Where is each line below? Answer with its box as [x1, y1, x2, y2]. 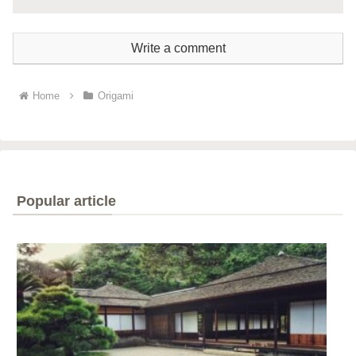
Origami [97, 90, 133, 103]
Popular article [17, 193, 116, 210]
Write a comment [130, 41, 226, 55]
